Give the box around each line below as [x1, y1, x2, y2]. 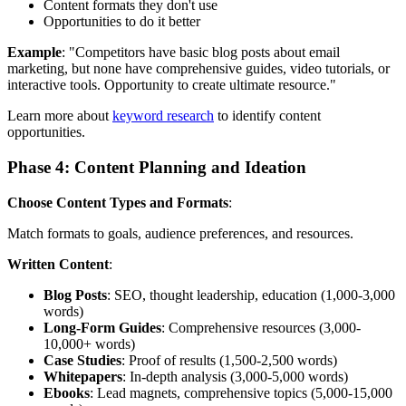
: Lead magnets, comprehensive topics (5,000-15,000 [90, 384, 392, 401]
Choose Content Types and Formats [7, 194, 228, 210]
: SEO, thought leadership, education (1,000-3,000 [107, 286, 395, 303]
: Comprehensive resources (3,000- [161, 319, 361, 335]
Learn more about [7, 108, 112, 124]
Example [7, 44, 62, 61]
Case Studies [43, 352, 121, 368]
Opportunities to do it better [43, 14, 200, 30]
